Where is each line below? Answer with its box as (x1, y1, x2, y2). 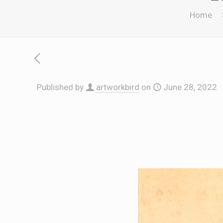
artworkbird (96, 82, 139, 92)
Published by (37, 82, 84, 92)
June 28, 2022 (163, 82, 217, 92)
